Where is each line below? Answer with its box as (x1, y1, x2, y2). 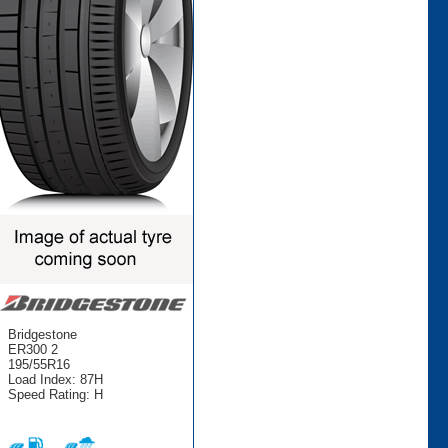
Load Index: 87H (7, 371, 103, 387)
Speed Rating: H (7, 386, 103, 402)
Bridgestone (7, 326, 77, 342)
